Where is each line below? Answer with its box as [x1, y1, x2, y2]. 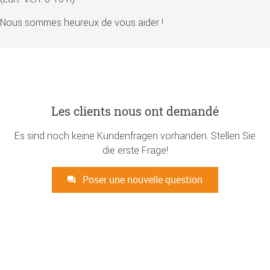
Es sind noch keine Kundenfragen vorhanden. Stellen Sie [14, 129, 256, 142]
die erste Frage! [102, 143, 168, 156]
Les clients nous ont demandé [51, 102, 219, 119]
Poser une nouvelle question [80, 172, 202, 186]
